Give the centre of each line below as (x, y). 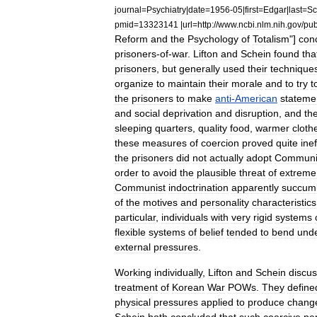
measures (165, 143)
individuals (185, 217)
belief (212, 232)
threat (252, 173)
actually (226, 158)
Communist (140, 188)
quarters (174, 128)
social (147, 113)
